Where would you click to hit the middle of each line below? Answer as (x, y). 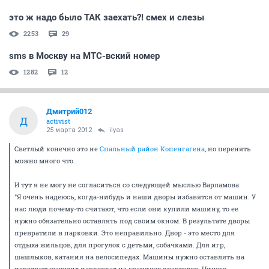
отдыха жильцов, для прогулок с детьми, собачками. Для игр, (120, 245)
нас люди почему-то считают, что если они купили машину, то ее (126, 209)
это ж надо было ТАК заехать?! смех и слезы (107, 17)
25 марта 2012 (69, 130)
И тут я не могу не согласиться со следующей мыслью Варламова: (127, 185)
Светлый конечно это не (57, 149)
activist (58, 121)
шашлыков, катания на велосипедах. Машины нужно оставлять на (129, 257)
